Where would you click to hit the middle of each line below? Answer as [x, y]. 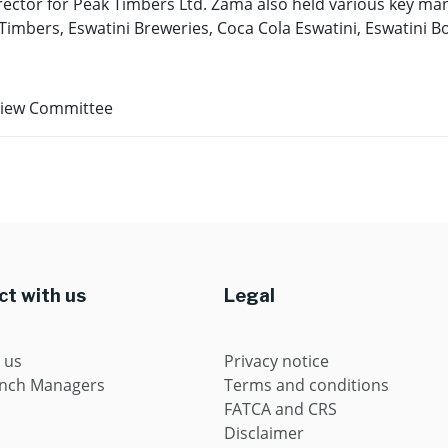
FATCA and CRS [280, 409]
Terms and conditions [306, 385]
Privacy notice [276, 361]
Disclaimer [264, 433]
